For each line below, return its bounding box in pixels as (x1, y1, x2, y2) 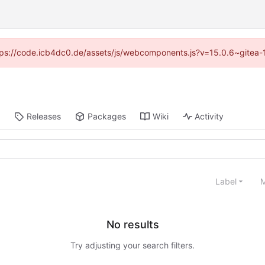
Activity (195, 111, 224, 122)
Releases (26, 111, 61, 122)
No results (106, 218, 159, 231)
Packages (87, 111, 126, 122)
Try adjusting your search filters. (70, 240, 195, 251)
